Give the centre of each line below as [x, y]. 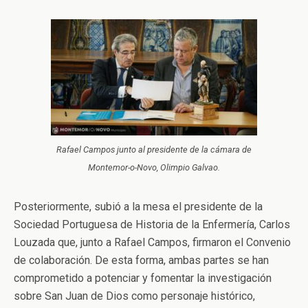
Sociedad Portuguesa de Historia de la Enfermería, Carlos [152, 225]
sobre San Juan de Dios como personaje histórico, [134, 296]
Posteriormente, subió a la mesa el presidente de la [138, 207]
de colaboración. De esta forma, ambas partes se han [141, 261]
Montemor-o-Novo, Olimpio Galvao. [154, 168]
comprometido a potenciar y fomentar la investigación [143, 278]
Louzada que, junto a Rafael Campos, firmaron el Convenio [152, 243]
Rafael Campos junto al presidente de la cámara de [154, 150]
